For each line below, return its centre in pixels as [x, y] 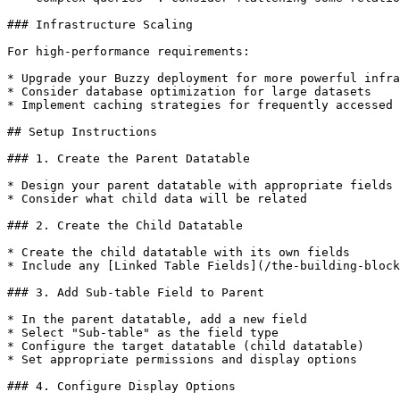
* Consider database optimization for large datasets [189, 92]
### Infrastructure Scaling [100, 25]
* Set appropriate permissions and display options [182, 359]
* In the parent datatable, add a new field [157, 319]
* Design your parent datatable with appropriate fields [200, 185]
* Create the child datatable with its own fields [179, 252]
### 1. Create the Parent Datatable [129, 158]
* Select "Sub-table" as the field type [143, 333]
